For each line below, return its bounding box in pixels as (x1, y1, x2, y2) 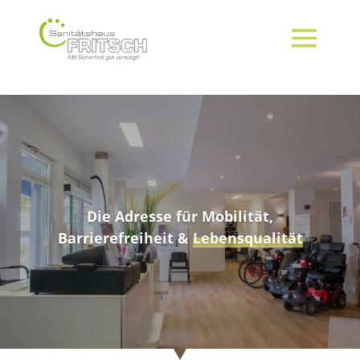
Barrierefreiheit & (57, 228, 193, 247)
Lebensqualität (192, 228, 303, 247)
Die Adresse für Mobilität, (87, 207, 273, 226)
